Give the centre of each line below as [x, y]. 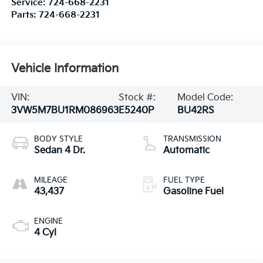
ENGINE [48, 221]
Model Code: [205, 97]
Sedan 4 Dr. [59, 150]
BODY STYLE [58, 139]
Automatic [186, 150]
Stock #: [137, 97]
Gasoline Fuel [193, 191]
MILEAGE [50, 180]
